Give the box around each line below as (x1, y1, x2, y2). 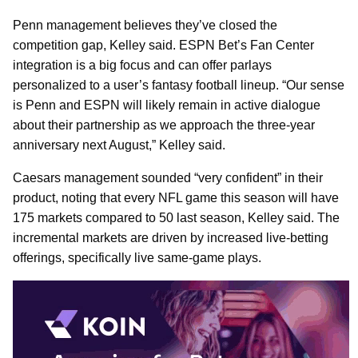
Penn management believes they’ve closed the (13, 18, 277, 33)
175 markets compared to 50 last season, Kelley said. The (13, 211, 340, 225)
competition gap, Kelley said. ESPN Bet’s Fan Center (13, 38, 314, 53)
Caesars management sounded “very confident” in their (13, 171, 323, 185)
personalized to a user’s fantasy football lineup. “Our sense (13, 78, 344, 93)
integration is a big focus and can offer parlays (13, 58, 272, 73)
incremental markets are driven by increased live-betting (13, 231, 328, 245)
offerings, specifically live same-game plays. (13, 251, 261, 265)
